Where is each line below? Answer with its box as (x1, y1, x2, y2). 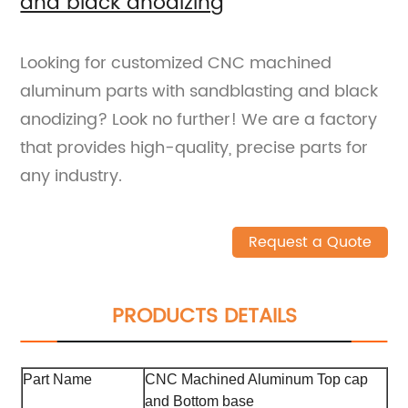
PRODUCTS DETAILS (111, 299, 297, 333)
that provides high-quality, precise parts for (20, 134, 369, 161)
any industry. (20, 162, 123, 189)
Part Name (22, 371, 92, 387)
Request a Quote (248, 229, 372, 254)
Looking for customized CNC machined (20, 49, 332, 76)
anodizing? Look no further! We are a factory (20, 106, 378, 133)
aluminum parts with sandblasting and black (20, 77, 379, 105)
